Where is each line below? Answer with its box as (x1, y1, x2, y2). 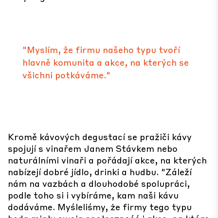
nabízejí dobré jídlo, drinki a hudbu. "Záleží (8, 166, 192, 177)
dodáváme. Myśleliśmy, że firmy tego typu (8, 201, 192, 212)
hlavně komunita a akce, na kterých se (22, 56, 189, 68)
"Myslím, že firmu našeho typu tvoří (22, 44, 180, 55)
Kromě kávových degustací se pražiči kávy (8, 131, 192, 142)
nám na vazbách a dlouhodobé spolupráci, (8, 178, 190, 189)
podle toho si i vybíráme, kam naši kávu (8, 189, 179, 200)
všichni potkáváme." (22, 69, 110, 80)
